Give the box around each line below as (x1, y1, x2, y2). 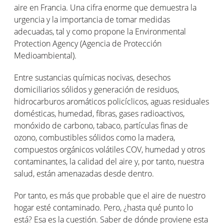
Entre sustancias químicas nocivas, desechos (14, 72, 170, 83)
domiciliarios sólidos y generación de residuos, (14, 84, 179, 95)
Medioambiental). (14, 50, 76, 61)
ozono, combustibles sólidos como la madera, (14, 132, 175, 143)
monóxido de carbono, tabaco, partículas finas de (14, 120, 188, 131)
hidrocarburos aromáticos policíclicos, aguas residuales (14, 96, 209, 107)
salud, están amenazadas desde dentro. (14, 168, 154, 179)
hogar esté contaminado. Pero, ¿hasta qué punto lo (14, 202, 193, 213)
